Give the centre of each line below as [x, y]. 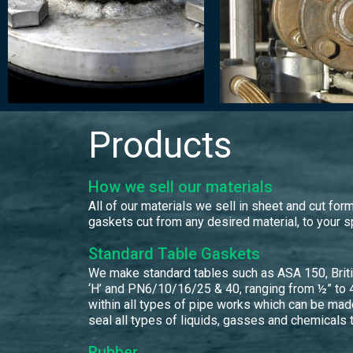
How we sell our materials [180, 186]
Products [160, 145]
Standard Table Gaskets [174, 253]
